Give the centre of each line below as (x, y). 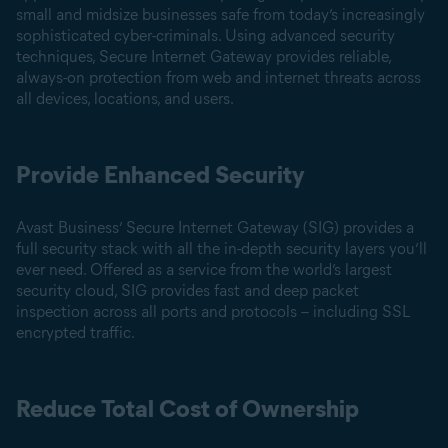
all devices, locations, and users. (125, 98)
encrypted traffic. (75, 332)
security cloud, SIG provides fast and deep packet (187, 290)
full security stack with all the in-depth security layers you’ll (221, 248)
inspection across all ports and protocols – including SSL (213, 311)
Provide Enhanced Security (160, 174)
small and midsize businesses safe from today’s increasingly (220, 14)
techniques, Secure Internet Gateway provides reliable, (203, 56)
